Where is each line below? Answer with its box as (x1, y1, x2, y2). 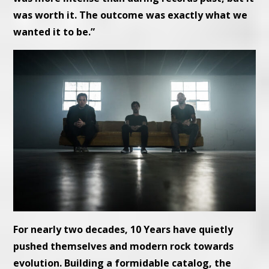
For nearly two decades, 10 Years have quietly (13, 222, 234, 236)
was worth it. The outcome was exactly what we (13, 8, 248, 22)
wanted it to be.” (13, 25, 95, 39)
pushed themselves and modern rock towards (13, 239, 234, 253)
